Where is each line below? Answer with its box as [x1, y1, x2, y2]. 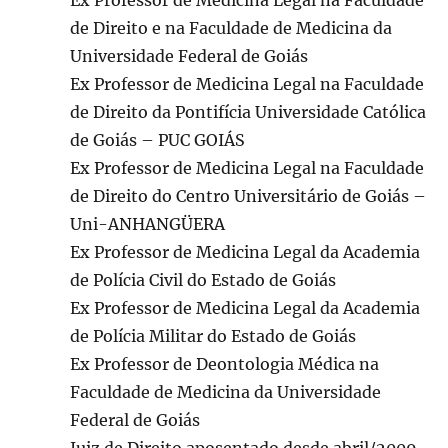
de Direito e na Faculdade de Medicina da [70, 18, 392, 39]
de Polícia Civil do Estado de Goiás [70, 270, 336, 291]
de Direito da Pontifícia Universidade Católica [70, 102, 426, 123]
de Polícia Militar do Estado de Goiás [70, 326, 356, 347]
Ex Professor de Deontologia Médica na [70, 354, 379, 375]
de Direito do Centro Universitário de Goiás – [70, 186, 426, 207]
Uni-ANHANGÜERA [70, 214, 225, 235]
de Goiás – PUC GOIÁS [70, 130, 245, 151]
